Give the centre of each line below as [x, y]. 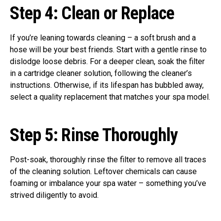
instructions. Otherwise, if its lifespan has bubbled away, [107, 85]
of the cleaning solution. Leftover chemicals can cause [103, 172]
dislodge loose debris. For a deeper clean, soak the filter [107, 62]
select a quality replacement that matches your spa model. [110, 97]
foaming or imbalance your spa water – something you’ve [108, 184]
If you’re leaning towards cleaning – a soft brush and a [103, 38]
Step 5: [34, 135]
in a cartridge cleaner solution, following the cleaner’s [101, 74]
